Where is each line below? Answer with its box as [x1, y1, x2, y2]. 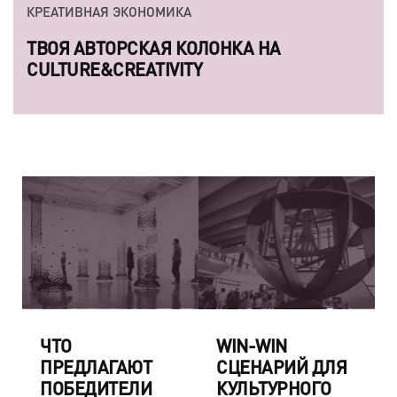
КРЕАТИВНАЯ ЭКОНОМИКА [27, 3, 191, 21]
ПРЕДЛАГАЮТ [40, 354, 152, 378]
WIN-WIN [216, 333, 287, 357]
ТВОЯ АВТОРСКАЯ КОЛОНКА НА [27, 36, 281, 60]
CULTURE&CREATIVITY [27, 58, 202, 82]
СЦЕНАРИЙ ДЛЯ [216, 354, 346, 378]
